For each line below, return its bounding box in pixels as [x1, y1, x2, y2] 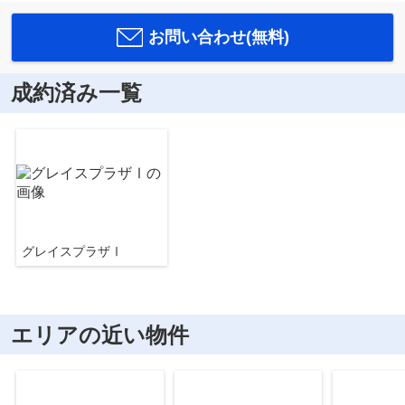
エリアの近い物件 [10, 322, 189, 347]
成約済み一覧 [10, 80, 142, 106]
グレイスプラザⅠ [21, 244, 123, 259]
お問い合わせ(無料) [147, 27, 289, 46]
